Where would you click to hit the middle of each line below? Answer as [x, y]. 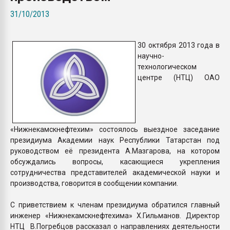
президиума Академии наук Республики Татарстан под [115, 140]
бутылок [170, 17]
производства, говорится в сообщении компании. [94, 183]
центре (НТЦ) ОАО [179, 77]
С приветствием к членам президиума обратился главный [115, 205]
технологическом [167, 66]
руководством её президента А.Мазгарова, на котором [115, 151]
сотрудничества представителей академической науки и [115, 172]
